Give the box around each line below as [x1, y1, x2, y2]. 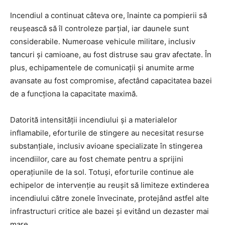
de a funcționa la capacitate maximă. [10, 88, 138, 98]
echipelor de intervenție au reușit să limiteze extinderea [10, 180, 209, 190]
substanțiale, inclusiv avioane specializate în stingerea [10, 141, 202, 151]
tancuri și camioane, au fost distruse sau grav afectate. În [10, 49, 211, 59]
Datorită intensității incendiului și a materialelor [10, 115, 177, 125]
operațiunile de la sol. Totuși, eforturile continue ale [10, 167, 194, 177]
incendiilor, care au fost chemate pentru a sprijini [10, 154, 183, 164]
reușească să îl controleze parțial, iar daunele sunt [10, 23, 189, 33]
